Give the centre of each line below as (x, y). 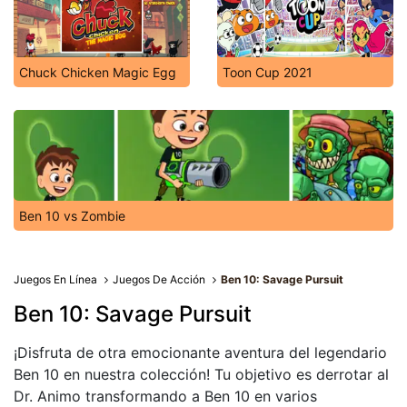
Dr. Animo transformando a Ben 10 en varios (165, 396)
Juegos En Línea (55, 279)
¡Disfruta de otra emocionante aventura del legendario (200, 352)
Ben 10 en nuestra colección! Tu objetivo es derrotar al (201, 374)
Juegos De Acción (159, 279)
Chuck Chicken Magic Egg (98, 72)
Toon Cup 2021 (268, 72)
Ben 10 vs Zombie (72, 216)
